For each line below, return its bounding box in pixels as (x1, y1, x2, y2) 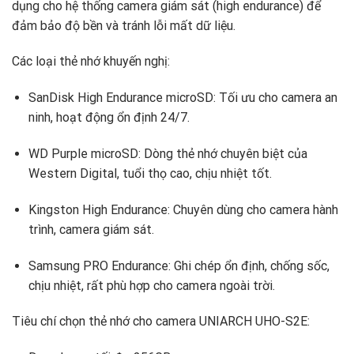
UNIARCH (199, 314, 255, 330)
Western (28, 166, 80, 182)
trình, (28, 221, 59, 237)
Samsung (28, 258, 83, 273)
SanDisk (28, 90, 77, 106)
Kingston (28, 201, 82, 217)
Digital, (79, 166, 122, 182)
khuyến (104, 54, 145, 70)
